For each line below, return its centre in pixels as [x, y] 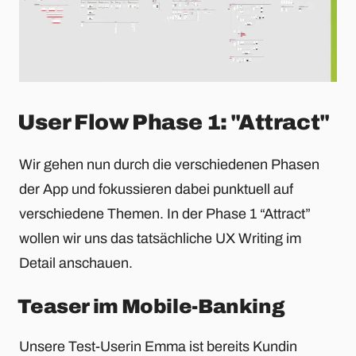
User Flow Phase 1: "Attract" [174, 123]
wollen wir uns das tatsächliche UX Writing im [160, 238]
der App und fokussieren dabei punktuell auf [156, 189]
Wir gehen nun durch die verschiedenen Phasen [169, 164]
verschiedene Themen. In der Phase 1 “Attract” [165, 213]
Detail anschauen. [76, 263]
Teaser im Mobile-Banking [151, 306]
